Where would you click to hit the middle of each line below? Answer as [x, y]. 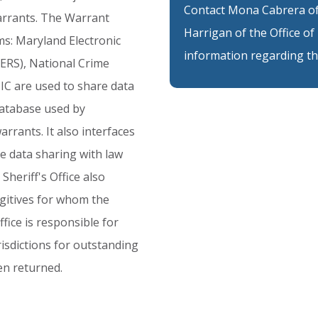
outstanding [106, 245]
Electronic [95, 40]
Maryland [41, 40]
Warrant [87, 18]
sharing [56, 154]
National [52, 63]
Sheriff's [25, 177]
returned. [38, 268]
